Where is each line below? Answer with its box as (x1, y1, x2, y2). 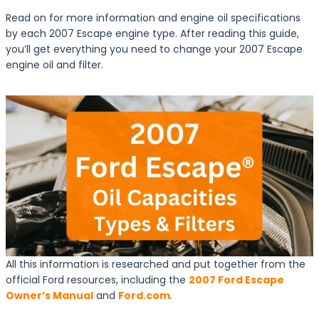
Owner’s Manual (6, 288, 93, 303)
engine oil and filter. (6, 58, 103, 72)
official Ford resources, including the (6, 272, 189, 287)
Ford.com (118, 288, 170, 303)
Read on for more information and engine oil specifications (6, 11, 300, 25)
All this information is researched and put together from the (6, 256, 305, 271)
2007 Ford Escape (189, 272, 284, 287)
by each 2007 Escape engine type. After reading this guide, (6, 26, 299, 41)
